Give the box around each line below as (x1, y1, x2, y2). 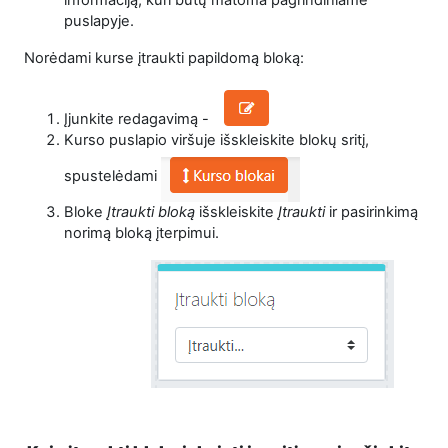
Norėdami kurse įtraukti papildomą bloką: (24, 49, 304, 68)
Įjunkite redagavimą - (64, 110, 213, 129)
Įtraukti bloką (107, 203, 195, 222)
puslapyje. (64, 12, 138, 31)
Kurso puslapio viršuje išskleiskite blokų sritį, (64, 131, 369, 150)
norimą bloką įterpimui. (64, 224, 219, 243)
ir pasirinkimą (329, 203, 418, 222)
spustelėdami (64, 166, 161, 185)
